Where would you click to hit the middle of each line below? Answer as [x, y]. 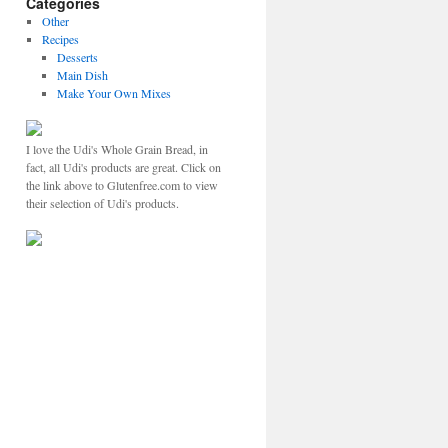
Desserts [78, 57]
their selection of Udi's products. [102, 203]
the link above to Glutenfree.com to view [122, 185]
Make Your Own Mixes [114, 93]
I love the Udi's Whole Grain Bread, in [117, 149]
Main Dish [83, 75]
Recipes [60, 39]
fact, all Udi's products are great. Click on [123, 167]
